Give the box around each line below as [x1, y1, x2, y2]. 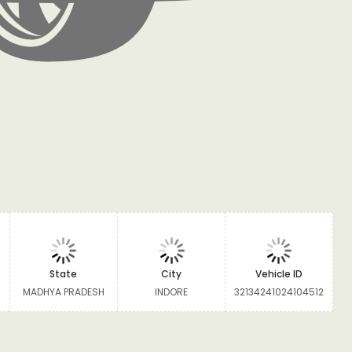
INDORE [155, 285, 189, 299]
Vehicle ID [255, 267, 302, 280]
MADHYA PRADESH [22, 285, 104, 299]
